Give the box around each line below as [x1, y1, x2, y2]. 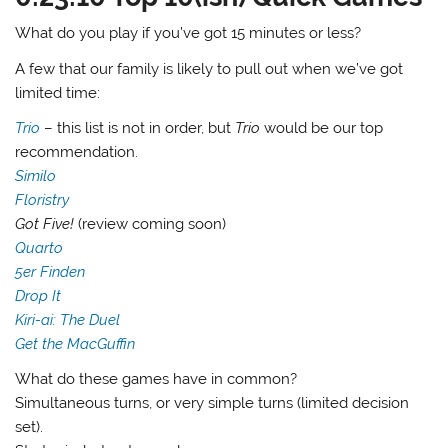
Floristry [15, 190, 70, 209]
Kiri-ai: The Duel [15, 310, 121, 329]
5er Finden [15, 262, 86, 281]
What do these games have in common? [15, 370, 298, 389]
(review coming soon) [74, 214, 227, 233]
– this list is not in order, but [40, 118, 236, 137]
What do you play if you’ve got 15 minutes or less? [15, 24, 362, 43]
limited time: [15, 83, 101, 102]
